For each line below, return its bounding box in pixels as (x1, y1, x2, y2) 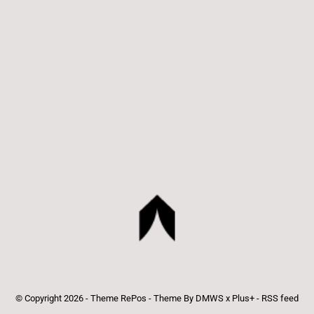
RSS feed (261, 292, 299, 303)
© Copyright (15, 292, 64, 303)
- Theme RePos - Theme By (83, 292, 196, 303)
